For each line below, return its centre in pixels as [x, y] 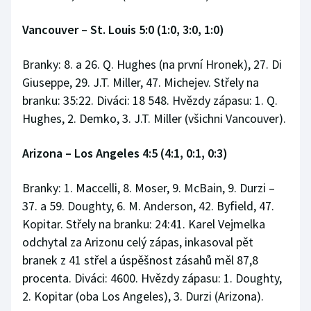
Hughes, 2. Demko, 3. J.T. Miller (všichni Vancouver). [154, 119]
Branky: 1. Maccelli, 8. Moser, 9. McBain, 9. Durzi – [149, 188]
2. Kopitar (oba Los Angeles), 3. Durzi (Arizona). [143, 296]
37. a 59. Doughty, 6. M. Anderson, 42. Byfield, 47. [148, 206]
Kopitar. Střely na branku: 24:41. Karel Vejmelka [144, 224]
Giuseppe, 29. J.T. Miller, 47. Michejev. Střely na [141, 83]
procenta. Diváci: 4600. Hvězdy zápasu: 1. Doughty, [152, 278]
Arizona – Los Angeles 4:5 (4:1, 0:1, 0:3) [125, 153]
